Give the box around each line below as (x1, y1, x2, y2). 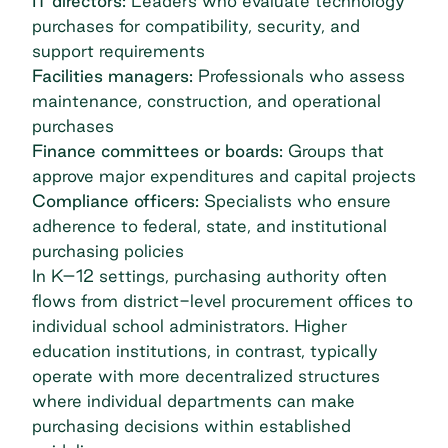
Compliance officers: (32, 191, 199, 211)
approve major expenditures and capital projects (32, 166, 416, 186)
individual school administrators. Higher (32, 316, 347, 336)
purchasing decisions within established (32, 416, 351, 436)
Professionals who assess (193, 66, 405, 86)
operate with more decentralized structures (32, 366, 380, 386)
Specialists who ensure (199, 191, 391, 211)
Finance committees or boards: (32, 141, 283, 161)
